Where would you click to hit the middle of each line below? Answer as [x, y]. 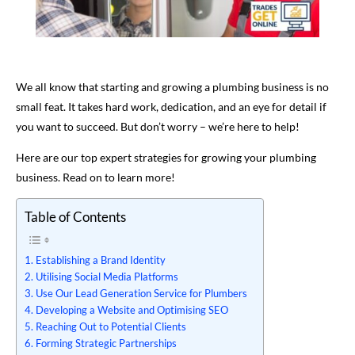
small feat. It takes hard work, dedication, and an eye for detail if [171, 106]
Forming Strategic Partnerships [106, 343]
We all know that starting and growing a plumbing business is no [172, 86]
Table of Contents [75, 216]
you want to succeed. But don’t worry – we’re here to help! [159, 126]
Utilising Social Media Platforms [107, 277]
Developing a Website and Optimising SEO [132, 310]
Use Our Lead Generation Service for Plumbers [141, 293]
